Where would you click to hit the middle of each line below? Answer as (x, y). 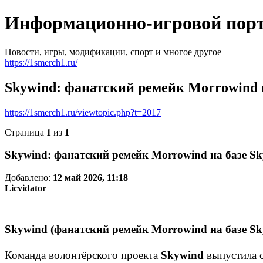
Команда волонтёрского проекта (83, 255)
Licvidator (26, 188)
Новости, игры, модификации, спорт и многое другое (113, 52)
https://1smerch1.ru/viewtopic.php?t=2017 (83, 112)
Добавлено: (29, 178)
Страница (26, 132)
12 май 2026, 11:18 (90, 178)
